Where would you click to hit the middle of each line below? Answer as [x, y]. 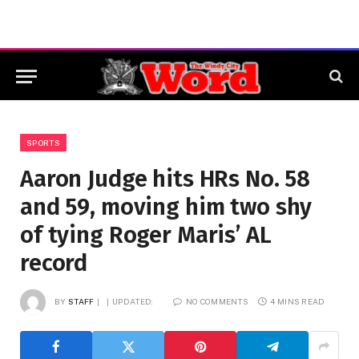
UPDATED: [133, 301]
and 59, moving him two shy [166, 207]
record [54, 263]
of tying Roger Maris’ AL [146, 235]
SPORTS [43, 143]
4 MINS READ [298, 301]
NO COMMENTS [217, 301]
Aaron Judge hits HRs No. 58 [165, 179]
